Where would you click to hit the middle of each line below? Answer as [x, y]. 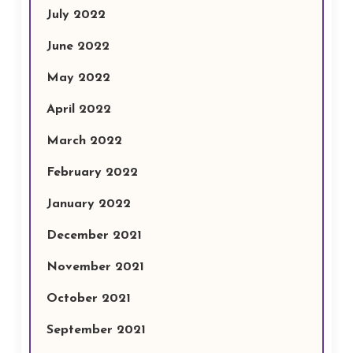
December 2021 [94, 236]
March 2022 [84, 141]
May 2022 [78, 78]
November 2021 [95, 267]
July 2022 [76, 15]
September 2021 [96, 330]
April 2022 [78, 110]
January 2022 [88, 204]
